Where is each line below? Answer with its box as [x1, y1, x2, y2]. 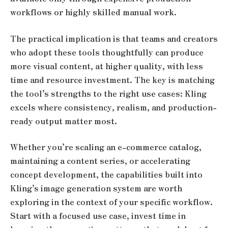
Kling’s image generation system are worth [10, 182, 182, 194]
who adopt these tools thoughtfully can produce [10, 46, 204, 58]
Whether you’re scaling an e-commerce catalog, [10, 141, 202, 153]
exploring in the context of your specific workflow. [10, 196, 213, 208]
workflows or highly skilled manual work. [10, 6, 177, 18]
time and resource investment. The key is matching [10, 73, 215, 85]
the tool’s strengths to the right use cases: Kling [10, 87, 207, 99]
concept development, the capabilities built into [10, 168, 203, 181]
